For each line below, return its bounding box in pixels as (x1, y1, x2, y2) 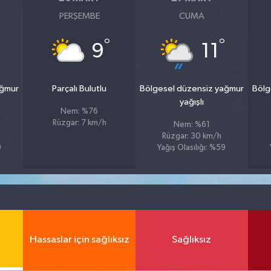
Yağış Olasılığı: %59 (157, 143, 226, 152)
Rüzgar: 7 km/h (52, 119, 106, 127)
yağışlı (179, 97, 204, 106)
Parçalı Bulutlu (52, 83, 107, 93)
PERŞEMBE (59, 11, 100, 21)
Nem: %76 (60, 107, 99, 116)
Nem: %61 (173, 120, 210, 129)
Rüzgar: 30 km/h (162, 132, 221, 140)
